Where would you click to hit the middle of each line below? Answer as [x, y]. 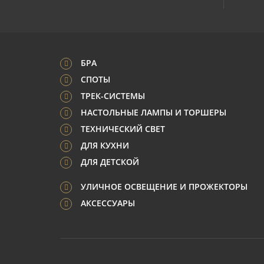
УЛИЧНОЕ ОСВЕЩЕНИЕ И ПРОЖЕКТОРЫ [164, 187]
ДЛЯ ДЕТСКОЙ [110, 162]
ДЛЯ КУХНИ [105, 145]
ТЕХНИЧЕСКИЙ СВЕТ [123, 129]
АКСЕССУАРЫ [108, 203]
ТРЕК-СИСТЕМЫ [113, 96]
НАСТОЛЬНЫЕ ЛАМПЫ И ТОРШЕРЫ [154, 112]
